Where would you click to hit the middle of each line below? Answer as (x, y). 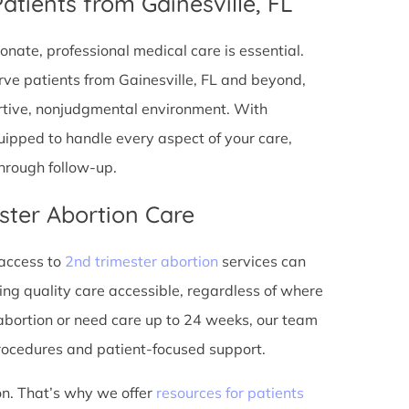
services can (262, 261)
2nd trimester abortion (141, 261)
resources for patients (230, 392)
